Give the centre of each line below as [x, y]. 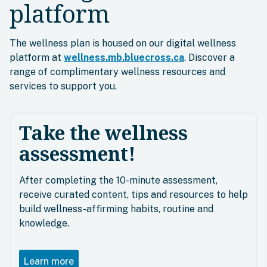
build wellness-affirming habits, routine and [116, 209]
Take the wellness [103, 132]
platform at [37, 57]
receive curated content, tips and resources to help [133, 194]
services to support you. [63, 86]
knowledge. [44, 223]
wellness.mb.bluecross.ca [124, 57]
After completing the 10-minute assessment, [118, 180]
